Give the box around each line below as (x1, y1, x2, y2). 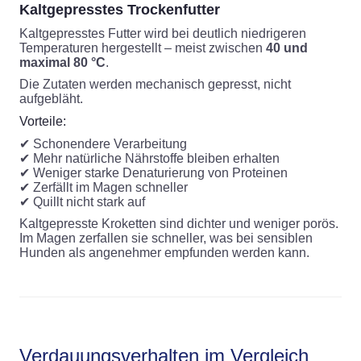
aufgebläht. (19, 91, 83, 106)
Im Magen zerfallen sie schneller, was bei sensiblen (19, 230, 313, 245)
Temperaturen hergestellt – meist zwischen (19, 40, 266, 55)
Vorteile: (19, 114, 66, 128)
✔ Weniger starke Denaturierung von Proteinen (19, 165, 288, 180)
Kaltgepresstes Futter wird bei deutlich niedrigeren (19, 26, 306, 40)
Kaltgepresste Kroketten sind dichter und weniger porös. (19, 216, 338, 230)
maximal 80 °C (19, 55, 106, 69)
